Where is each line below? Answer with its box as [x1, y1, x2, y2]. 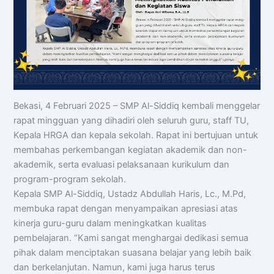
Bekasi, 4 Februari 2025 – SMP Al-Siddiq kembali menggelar [13, 100, 261, 112]
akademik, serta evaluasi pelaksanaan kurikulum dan [13, 159, 230, 171]
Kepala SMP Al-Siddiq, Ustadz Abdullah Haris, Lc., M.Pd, [13, 188, 246, 200]
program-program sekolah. [13, 174, 127, 185]
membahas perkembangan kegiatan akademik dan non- [13, 144, 248, 156]
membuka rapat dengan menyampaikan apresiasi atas [13, 203, 239, 215]
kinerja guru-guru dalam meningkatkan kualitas [13, 218, 207, 229]
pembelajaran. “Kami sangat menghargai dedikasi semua [13, 232, 249, 244]
